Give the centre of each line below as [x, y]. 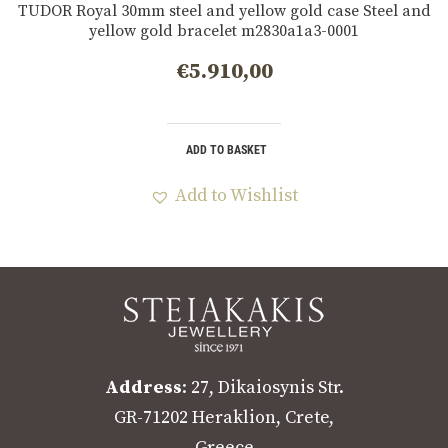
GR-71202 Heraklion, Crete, [224, 417]
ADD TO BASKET [226, 149]
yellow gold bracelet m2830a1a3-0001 [224, 30]
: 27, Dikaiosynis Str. [262, 387]
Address [143, 387]
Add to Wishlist [236, 195]
